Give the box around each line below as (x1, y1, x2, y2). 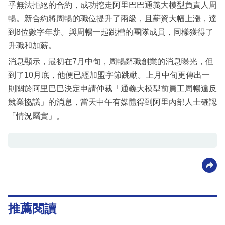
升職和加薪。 (8, 41, 56, 50)
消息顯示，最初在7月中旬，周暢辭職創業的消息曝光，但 (8, 57, 213, 66)
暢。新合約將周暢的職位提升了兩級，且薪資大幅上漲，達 (8, 14, 217, 23)
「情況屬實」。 (8, 111, 64, 121)
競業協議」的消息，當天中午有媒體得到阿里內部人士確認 (8, 98, 217, 107)
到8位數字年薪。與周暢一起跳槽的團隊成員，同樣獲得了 (8, 28, 213, 37)
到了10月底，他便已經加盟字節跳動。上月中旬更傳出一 (8, 71, 210, 80)
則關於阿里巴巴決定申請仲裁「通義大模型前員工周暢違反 (8, 84, 217, 93)
